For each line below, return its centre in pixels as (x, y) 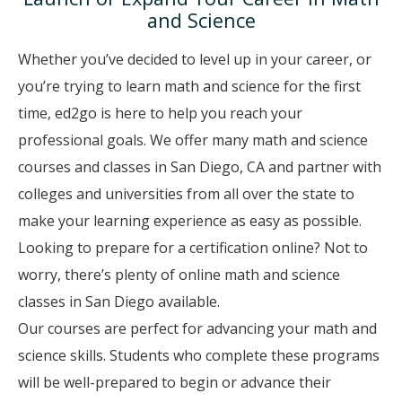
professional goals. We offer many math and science (193, 140)
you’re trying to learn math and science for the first (189, 86)
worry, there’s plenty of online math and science (179, 274)
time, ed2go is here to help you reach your (160, 113)
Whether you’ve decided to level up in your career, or (195, 59)
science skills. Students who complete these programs (199, 355)
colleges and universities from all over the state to (186, 193)
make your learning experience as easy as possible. (190, 220)
